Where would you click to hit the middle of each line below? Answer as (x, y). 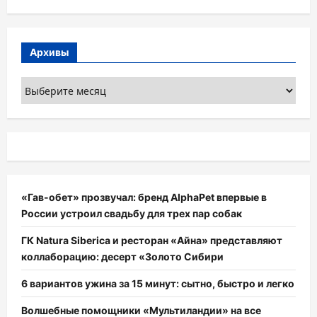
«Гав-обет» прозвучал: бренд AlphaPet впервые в (144, 197)
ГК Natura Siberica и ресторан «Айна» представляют (152, 241)
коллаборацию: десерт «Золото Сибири (122, 257)
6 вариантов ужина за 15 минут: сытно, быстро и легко (158, 284)
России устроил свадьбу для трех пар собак (132, 214)
